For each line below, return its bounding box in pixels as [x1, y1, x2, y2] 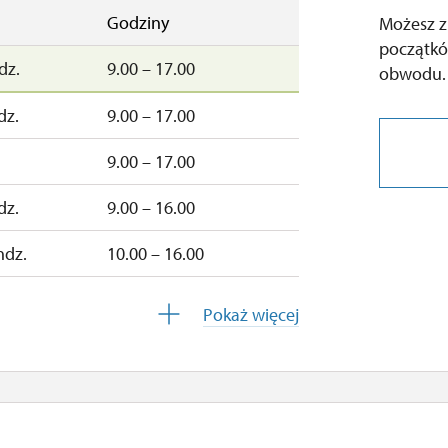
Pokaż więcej [203, 302, 300, 326]
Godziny [107, 11, 169, 34]
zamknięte [91, 334, 169, 357]
